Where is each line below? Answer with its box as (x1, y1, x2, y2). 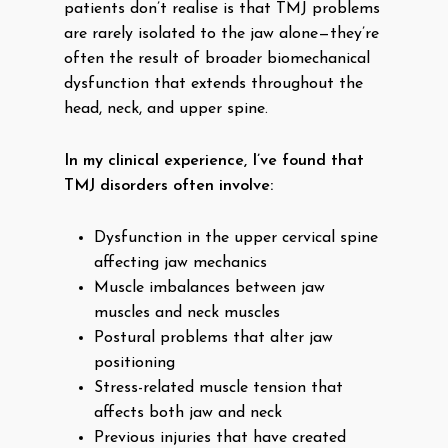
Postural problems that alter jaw (94, 330, 333, 346)
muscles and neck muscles (94, 305, 280, 321)
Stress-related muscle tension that (94, 380, 343, 396)
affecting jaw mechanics (94, 255, 267, 271)
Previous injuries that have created (94, 430, 346, 446)
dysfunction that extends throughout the (64, 76, 363, 92)
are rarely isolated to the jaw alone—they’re (64, 26, 379, 42)
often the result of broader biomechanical (64, 51, 370, 67)
